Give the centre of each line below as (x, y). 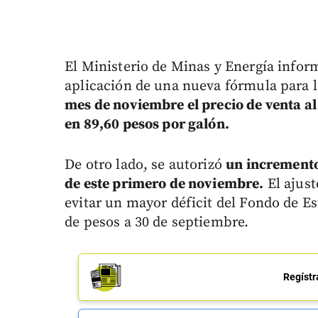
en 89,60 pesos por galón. (147, 125)
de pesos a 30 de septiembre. (157, 223)
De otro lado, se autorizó (146, 165)
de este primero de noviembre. (164, 185)
